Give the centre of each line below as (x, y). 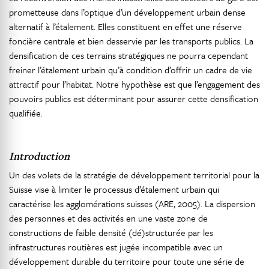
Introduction (39, 156)
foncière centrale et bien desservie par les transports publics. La (131, 41)
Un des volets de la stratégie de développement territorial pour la (134, 175)
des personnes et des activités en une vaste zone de (108, 218)
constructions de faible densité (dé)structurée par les (111, 232)
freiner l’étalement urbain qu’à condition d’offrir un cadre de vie (131, 70)
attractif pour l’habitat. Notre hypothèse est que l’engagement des (134, 84)
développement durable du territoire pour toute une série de (127, 261)
